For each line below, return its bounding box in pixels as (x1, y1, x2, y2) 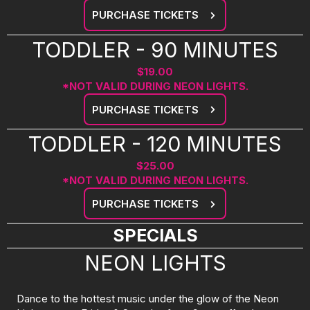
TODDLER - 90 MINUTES (32, 37, 278, 62)
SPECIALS (112, 225, 198, 246)
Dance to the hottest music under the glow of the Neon (17, 292, 279, 306)
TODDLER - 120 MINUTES (28, 131, 282, 156)
